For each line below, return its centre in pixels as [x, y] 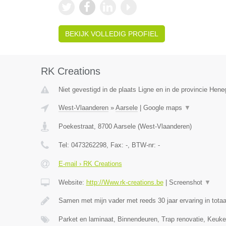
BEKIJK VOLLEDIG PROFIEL [111, 34]
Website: [72, 182]
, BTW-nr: [143, 145]
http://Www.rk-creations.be [125, 182]
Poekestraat [76, 126]
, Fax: [116, 145]
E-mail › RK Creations [90, 164]
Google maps [163, 108]
